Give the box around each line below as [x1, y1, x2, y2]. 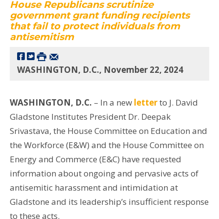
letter [134, 96, 157, 108]
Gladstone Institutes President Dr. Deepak [10, 110, 171, 122]
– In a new [92, 96, 134, 108]
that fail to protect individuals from [10, 20, 180, 32]
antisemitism [10, 30, 74, 43]
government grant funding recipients [10, 9, 190, 21]
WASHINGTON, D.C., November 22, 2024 [17, 64, 183, 75]
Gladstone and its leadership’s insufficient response [10, 196, 209, 207]
